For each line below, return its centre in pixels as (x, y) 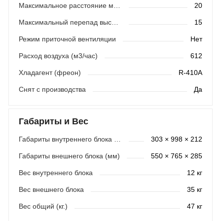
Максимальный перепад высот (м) (115, 22)
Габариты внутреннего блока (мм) (117, 139)
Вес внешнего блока (51, 190)
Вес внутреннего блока (55, 173)
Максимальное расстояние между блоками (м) (117, 6)
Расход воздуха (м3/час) (58, 56)
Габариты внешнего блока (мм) (69, 156)
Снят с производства (52, 90)
